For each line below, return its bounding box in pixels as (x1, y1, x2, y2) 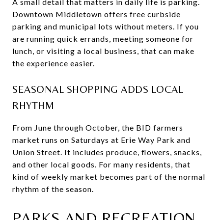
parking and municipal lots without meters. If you (12, 21, 199, 31)
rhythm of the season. (12, 184, 94, 193)
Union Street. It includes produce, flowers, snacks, (12, 147, 202, 157)
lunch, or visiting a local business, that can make (12, 46, 194, 55)
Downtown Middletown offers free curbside (12, 9, 181, 19)
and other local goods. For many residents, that (12, 159, 191, 169)
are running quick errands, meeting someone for (12, 33, 193, 43)
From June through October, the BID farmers (12, 122, 183, 132)
